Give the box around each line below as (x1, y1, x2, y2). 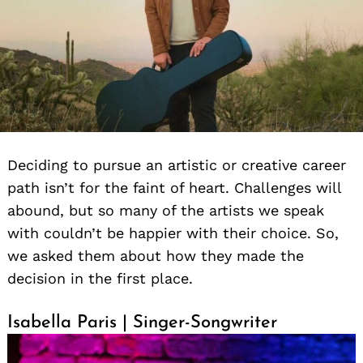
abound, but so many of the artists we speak (7, 202, 324, 220)
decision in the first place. (7, 270, 193, 288)
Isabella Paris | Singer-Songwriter (7, 314, 277, 333)
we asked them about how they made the (7, 247, 304, 265)
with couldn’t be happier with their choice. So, (7, 224, 339, 242)
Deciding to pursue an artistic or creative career (7, 156, 346, 174)
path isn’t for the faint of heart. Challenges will (7, 179, 341, 197)
